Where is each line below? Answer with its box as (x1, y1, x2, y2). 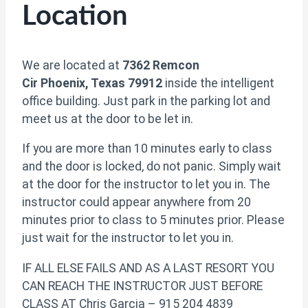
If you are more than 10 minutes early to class (22, 142, 272, 156)
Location (22, 2, 128, 31)
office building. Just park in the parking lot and (22, 93, 270, 108)
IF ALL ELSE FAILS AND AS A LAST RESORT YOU (22, 261, 274, 275)
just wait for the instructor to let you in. (22, 231, 234, 245)
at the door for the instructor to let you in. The (22, 177, 270, 192)
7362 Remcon (122, 58, 199, 72)
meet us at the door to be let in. (22, 111, 193, 126)
